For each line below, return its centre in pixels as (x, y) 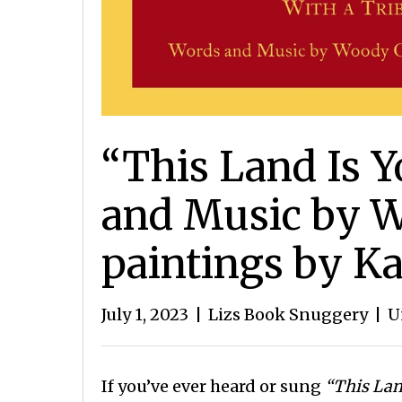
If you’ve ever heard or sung (213, 387)
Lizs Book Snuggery (288, 315)
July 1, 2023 (145, 315)
